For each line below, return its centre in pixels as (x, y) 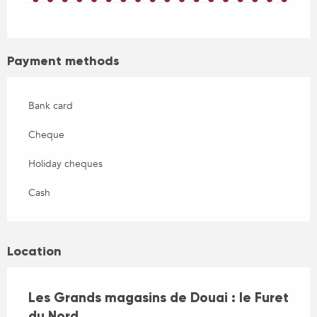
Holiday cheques (65, 163)
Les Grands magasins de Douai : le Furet (158, 297)
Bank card (51, 105)
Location (34, 251)
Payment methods (63, 60)
